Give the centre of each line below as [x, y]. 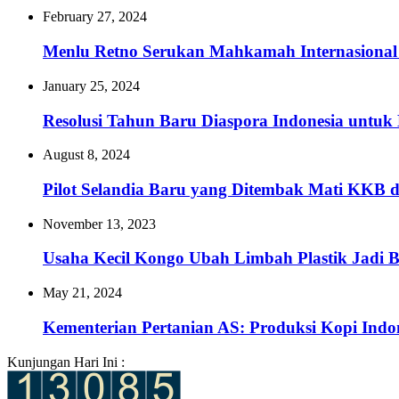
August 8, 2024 [86, 155]
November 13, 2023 [99, 224]
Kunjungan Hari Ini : [66, 362]
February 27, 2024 [95, 17]
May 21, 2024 [82, 293]
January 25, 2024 [91, 85]
